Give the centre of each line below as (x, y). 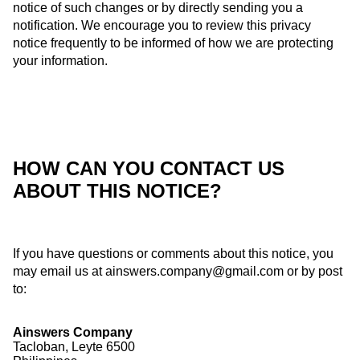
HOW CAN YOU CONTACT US (149, 168)
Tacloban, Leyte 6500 (74, 347)
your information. (60, 60)
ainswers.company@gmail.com (194, 272)
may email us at (59, 272)
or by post (313, 272)
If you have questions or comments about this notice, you (173, 254)
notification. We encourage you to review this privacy (162, 25)
